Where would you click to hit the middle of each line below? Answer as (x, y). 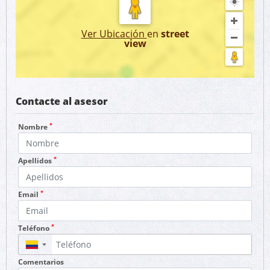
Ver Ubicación (114, 34)
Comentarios (41, 262)
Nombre (34, 127)
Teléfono (35, 228)
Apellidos (36, 161)
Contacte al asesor (62, 101)
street (175, 34)
